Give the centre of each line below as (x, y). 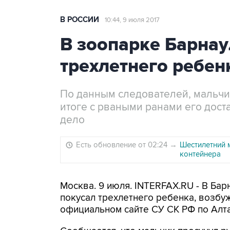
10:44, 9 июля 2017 (132, 20)
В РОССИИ (80, 20)
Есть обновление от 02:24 (123, 145)
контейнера (200, 154)
